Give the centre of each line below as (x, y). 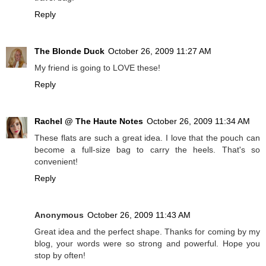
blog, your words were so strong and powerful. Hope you (147, 243)
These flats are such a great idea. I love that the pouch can (147, 137)
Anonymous (59, 215)
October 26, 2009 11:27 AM (160, 51)
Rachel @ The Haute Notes (89, 121)
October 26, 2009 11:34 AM (198, 121)
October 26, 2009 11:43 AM (139, 215)
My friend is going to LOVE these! (97, 67)
